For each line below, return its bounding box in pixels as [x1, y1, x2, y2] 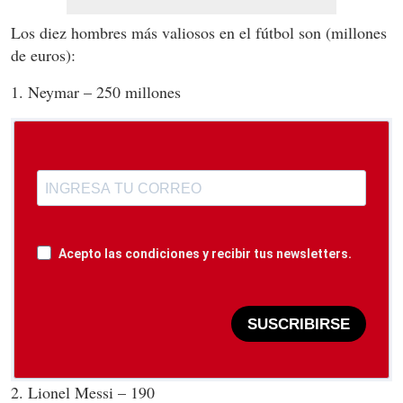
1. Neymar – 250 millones [11, 81, 181, 103]
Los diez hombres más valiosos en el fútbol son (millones [11, 22, 387, 44]
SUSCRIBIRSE [247, 315, 350, 333]
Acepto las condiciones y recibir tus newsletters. [58, 246, 352, 262]
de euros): [11, 44, 76, 67]
